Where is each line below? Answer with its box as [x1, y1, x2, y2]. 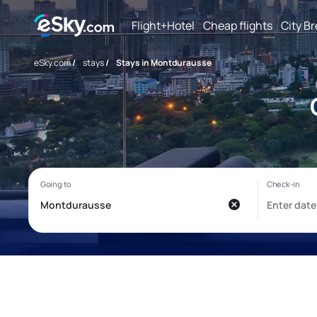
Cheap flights [203, 17, 272, 33]
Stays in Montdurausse [116, 57, 212, 69]
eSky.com [34, 57, 71, 69]
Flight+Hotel [132, 17, 195, 33]
